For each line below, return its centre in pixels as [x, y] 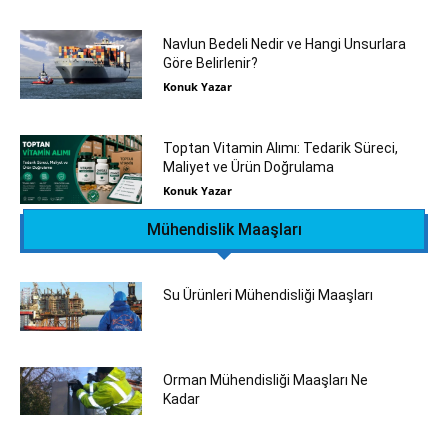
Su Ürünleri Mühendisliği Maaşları [267, 294]
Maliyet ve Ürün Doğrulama [248, 167]
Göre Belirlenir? [210, 62]
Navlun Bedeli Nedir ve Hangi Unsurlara [284, 43]
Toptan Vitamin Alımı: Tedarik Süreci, [280, 148]
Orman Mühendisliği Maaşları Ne [265, 379]
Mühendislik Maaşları [224, 229]
